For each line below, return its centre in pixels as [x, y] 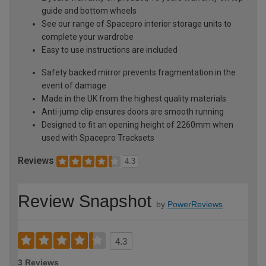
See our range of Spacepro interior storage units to [137, 23]
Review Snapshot [85, 202]
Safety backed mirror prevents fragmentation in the [139, 72]
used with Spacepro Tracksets [98, 137]
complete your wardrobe [88, 37]
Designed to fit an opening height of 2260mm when [137, 124]
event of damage [74, 85]
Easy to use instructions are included [110, 50]
